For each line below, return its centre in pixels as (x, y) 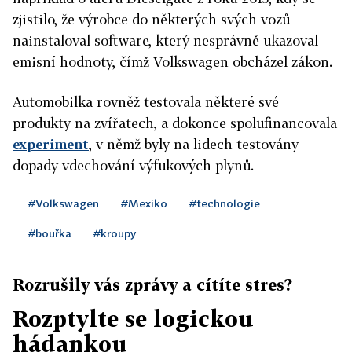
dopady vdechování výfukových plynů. (133, 165)
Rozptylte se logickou (133, 319)
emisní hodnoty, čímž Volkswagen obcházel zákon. (172, 62)
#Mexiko (144, 203)
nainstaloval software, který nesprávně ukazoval (165, 40)
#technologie (225, 203)
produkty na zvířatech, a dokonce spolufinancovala (175, 123)
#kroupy (115, 233)
